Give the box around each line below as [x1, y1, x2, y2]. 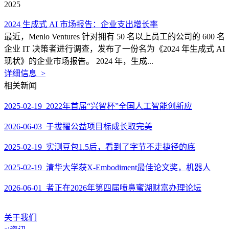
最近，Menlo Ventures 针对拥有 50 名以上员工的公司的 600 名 [4, 32, 225, 41]
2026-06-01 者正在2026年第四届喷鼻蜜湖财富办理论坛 [4, 184, 201, 192]
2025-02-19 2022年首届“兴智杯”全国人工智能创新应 [4, 102, 192, 110]
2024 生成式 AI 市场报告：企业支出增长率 [4, 20, 158, 29]
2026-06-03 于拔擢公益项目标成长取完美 [4, 122, 152, 131]
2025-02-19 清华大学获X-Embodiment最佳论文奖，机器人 [4, 163, 211, 172]
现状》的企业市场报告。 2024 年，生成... [4, 57, 153, 65]
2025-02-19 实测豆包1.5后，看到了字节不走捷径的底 [4, 143, 195, 151]
